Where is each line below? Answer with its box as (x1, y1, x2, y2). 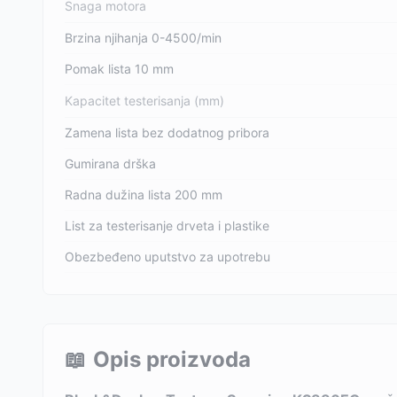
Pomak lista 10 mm (65, 61, 174, 76)
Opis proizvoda (93, 346, 251, 372)
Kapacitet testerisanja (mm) (65, 93, 224, 108)
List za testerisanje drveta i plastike (65, 218, 269, 233)
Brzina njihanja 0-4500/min (65, 30, 222, 45)
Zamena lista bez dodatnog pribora (65, 125, 269, 140)
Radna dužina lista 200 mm (65, 187, 222, 202)
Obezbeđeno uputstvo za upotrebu (65, 249, 270, 264)
